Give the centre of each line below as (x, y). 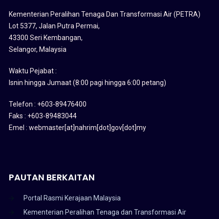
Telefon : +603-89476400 (47, 104)
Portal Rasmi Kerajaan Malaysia (72, 198)
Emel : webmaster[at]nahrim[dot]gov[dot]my (77, 128)
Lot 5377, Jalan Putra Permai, (54, 26)
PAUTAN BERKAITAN (52, 177)
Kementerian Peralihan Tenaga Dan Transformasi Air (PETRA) (104, 14)
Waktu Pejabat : (33, 71)
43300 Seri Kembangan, (45, 38)
